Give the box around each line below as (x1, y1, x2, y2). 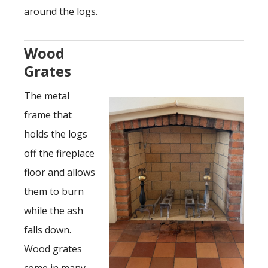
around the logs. (24, 5, 98, 18)
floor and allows (24, 166, 95, 179)
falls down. (24, 223, 71, 236)
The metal (24, 89, 69, 102)
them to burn (24, 185, 84, 198)
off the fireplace (24, 147, 95, 160)
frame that (24, 108, 72, 121)
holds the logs (24, 127, 87, 141)
